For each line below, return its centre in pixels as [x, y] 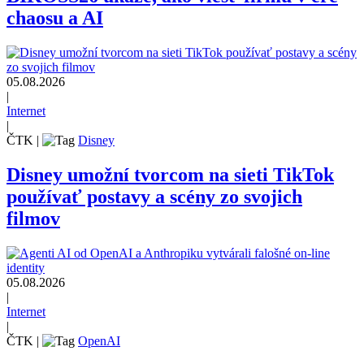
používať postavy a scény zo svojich [154, 197]
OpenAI [99, 340]
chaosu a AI [55, 18]
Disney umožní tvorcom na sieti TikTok [170, 175]
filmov [33, 219]
